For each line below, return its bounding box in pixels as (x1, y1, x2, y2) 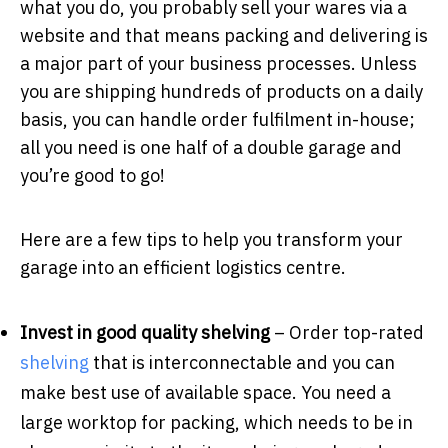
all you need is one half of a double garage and (20, 135, 402, 159)
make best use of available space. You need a (20, 380, 391, 404)
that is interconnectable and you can (89, 350, 395, 374)
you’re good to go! (20, 163, 165, 187)
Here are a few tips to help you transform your (20, 227, 403, 251)
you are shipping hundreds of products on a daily (20, 79, 423, 103)
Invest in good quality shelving (20, 320, 270, 344)
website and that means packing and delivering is (20, 23, 428, 47)
